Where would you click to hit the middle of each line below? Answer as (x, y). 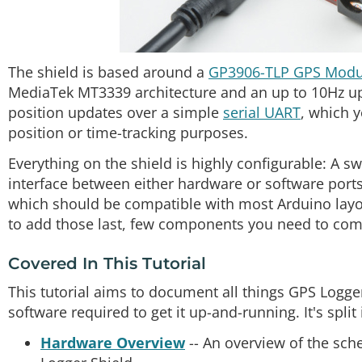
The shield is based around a (108, 72)
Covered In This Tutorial (107, 263)
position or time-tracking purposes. (128, 133)
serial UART (262, 113)
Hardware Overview (113, 342)
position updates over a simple (116, 113)
